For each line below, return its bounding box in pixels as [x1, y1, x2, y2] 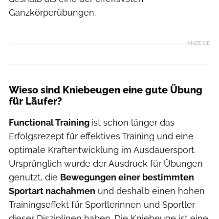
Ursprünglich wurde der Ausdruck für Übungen [9, 158, 203, 169]
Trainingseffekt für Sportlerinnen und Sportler [9, 199, 195, 210]
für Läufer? [9, 95, 62, 108]
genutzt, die [9, 172, 60, 183]
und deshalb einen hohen [95, 186, 205, 197]
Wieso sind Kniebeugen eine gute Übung [9, 84, 202, 96]
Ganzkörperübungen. [9, 7, 96, 18]
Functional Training [9, 117, 91, 128]
